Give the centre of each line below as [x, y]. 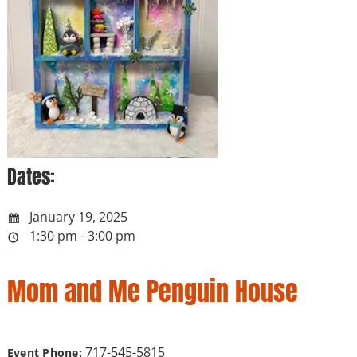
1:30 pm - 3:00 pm [82, 235]
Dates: [31, 177]
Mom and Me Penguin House [152, 291]
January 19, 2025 [76, 216]
